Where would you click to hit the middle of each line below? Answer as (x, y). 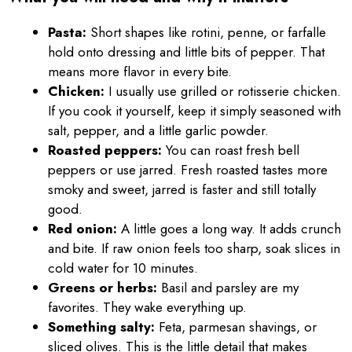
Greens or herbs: (103, 287)
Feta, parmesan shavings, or (236, 326)
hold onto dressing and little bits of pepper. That (186, 51)
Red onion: (82, 228)
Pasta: (67, 32)
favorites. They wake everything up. (147, 307)
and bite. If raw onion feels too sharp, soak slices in (194, 248)
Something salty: (101, 326)
